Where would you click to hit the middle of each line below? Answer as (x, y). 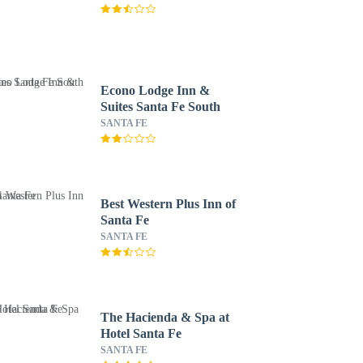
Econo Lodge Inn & (155, 90)
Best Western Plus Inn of (168, 204)
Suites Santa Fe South (160, 107)
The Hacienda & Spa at (164, 317)
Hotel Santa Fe (141, 333)
